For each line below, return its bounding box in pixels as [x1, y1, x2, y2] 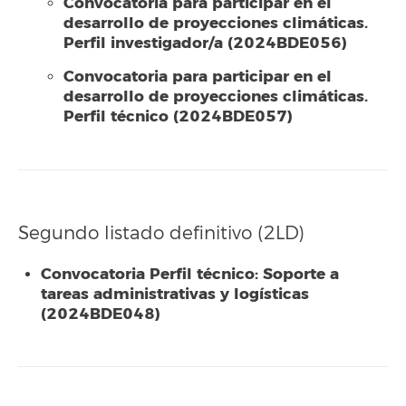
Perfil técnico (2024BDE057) [63, 106, 293, 127]
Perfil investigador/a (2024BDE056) [63, 32, 347, 53]
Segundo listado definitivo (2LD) [18, 222, 304, 245]
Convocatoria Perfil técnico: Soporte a [41, 263, 339, 285]
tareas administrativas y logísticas [41, 283, 309, 304]
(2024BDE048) [41, 303, 160, 324]
